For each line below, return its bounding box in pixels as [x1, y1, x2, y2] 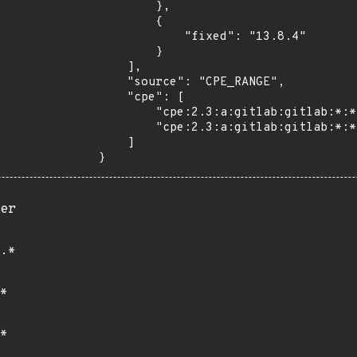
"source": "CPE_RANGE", [98, 75, 127, 90]
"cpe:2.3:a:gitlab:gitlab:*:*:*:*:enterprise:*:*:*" [98, 120, 155, 135]
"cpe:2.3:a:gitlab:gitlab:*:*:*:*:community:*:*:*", [98, 105, 155, 120]
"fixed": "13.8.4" [98, 29, 184, 45]
